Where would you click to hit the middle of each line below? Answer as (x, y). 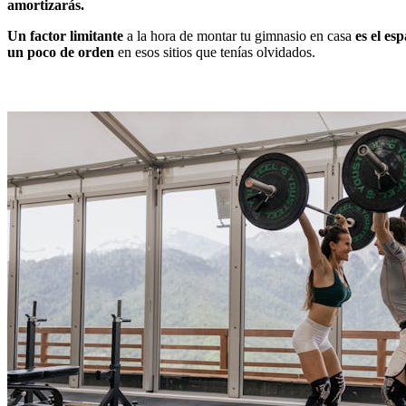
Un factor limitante (67, 35)
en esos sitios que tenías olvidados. (215, 52)
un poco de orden (61, 52)
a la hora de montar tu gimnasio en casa (241, 35)
